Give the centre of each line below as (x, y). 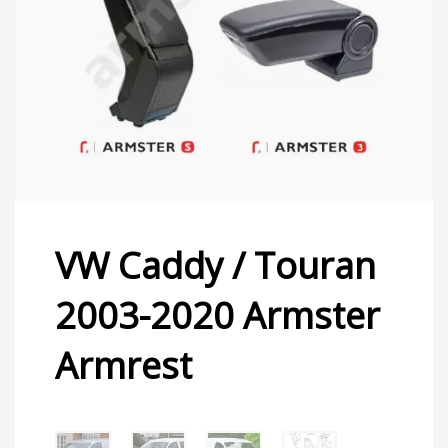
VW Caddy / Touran (215, 265)
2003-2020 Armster (217, 315)
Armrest (123, 365)
